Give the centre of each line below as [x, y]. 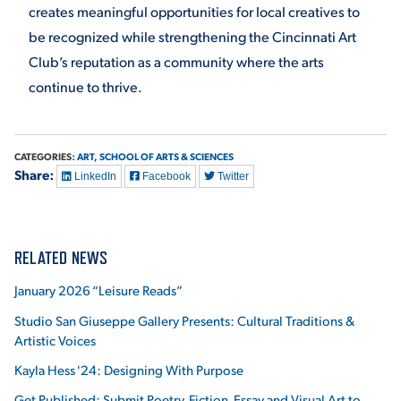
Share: [34, 175]
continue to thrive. [85, 87]
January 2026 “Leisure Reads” [98, 290]
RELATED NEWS [61, 258]
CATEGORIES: [46, 157]
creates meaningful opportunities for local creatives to [194, 12]
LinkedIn [94, 177]
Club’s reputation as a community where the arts [176, 62]
